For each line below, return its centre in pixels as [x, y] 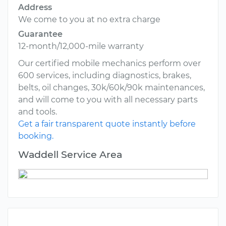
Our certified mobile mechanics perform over [109, 64]
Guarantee [40, 34]
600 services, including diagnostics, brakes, [105, 76]
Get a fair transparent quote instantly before [107, 124]
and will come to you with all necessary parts [108, 100]
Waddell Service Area [70, 155]
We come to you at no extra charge [89, 20]
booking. [36, 136]
